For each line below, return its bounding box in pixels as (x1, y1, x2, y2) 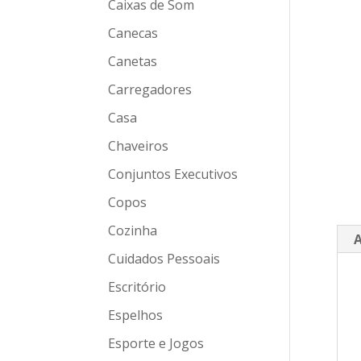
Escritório (108, 278, 167, 296)
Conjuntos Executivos (108, 165, 239, 183)
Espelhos (108, 306, 164, 324)
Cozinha (108, 222, 158, 239)
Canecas (108, 24, 159, 42)
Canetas (108, 52, 158, 70)
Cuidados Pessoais (108, 250, 221, 268)
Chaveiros (108, 137, 169, 155)
